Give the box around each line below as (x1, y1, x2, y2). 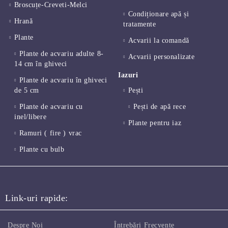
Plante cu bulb (19, 146, 65, 154)
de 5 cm (14, 87, 39, 95)
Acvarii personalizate (128, 53, 195, 61)
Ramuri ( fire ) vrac (19, 129, 82, 137)
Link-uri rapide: (5, 193, 68, 204)
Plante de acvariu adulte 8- (19, 50, 104, 58)
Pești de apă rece (133, 103, 186, 111)
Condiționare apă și (128, 10, 189, 18)
